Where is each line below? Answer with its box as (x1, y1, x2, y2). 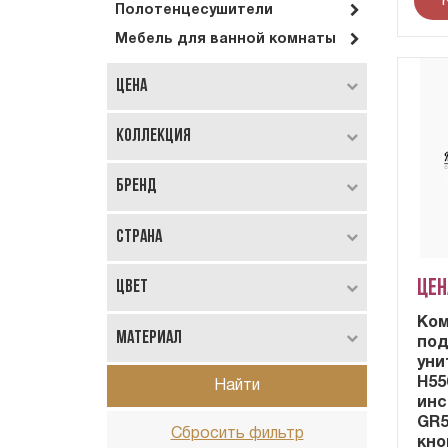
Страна (116, 227, 162, 247)
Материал (116, 328, 182, 348)
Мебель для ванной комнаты (115, 32, 336, 46)
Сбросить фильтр (170, 427, 304, 442)
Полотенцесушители (115, 3, 273, 17)
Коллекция (116, 127, 191, 147)
